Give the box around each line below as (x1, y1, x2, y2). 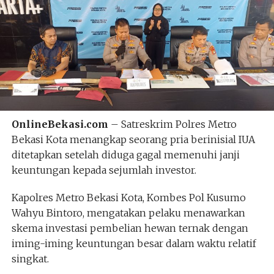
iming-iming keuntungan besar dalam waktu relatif (11, 237, 256, 250)
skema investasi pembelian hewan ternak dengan (11, 221, 248, 234)
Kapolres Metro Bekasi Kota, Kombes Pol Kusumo (11, 191, 246, 204)
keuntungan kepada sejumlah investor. (11, 163, 196, 176)
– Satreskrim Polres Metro (108, 117, 237, 130)
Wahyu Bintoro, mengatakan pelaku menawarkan (11, 206, 245, 219)
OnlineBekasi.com (11, 117, 108, 130)
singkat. (11, 252, 49, 265)
